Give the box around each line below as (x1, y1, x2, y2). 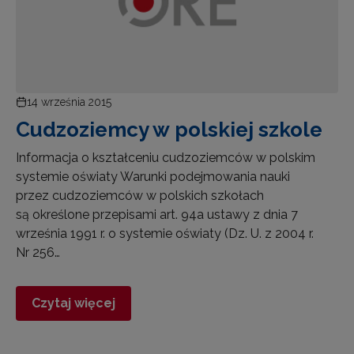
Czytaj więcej (32, 295, 115, 311)
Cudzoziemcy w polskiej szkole (16, 117, 322, 141)
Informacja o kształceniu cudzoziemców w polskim (16, 149, 315, 165)
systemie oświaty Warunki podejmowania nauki (16, 168, 290, 184)
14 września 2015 (27, 95, 111, 108)
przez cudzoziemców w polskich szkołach (16, 187, 264, 203)
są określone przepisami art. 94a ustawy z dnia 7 (16, 206, 298, 222)
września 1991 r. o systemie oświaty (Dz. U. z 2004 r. (16, 225, 314, 241)
